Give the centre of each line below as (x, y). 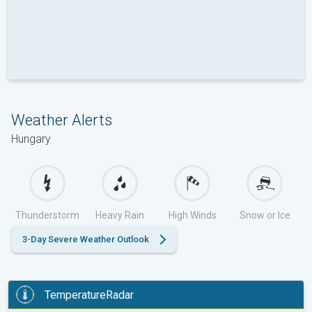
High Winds (192, 216)
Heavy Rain (120, 216)
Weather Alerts (62, 120)
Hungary (31, 139)
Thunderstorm (47, 216)
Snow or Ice (265, 216)
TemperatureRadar (89, 295)
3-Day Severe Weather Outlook (86, 240)
